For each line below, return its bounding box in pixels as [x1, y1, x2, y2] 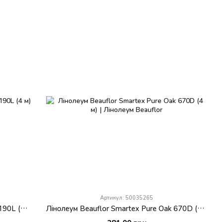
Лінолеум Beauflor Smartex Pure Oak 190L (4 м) [20, 203, 28, 213]
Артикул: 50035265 [100, 194, 154, 201]
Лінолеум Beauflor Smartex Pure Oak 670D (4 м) [197, 203, 205, 213]
